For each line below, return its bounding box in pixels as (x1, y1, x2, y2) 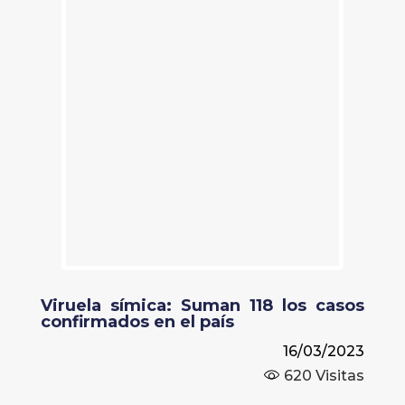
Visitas (312, 367, 365, 384)
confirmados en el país (40, 312, 234, 332)
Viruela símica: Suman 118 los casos (40, 296, 365, 316)
